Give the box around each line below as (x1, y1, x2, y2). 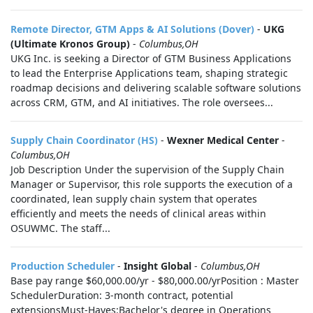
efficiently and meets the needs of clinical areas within (10, 207, 266, 220)
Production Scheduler (10, 259, 115, 272)
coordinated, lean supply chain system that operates (10, 192, 257, 205)
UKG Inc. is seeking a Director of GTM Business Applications (10, 52, 291, 65)
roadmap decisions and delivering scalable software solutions (10, 81, 301, 94)
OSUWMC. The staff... (10, 221, 110, 235)
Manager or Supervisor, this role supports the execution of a (10, 177, 293, 191)
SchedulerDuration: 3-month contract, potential (10, 289, 233, 302)
